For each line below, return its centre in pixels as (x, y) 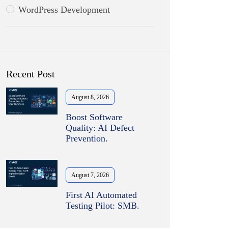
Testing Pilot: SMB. (103, 205)
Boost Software (94, 117)
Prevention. (87, 138)
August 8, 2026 (90, 97)
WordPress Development (64, 10)
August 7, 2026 (90, 175)
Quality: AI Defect (100, 128)
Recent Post (31, 74)
